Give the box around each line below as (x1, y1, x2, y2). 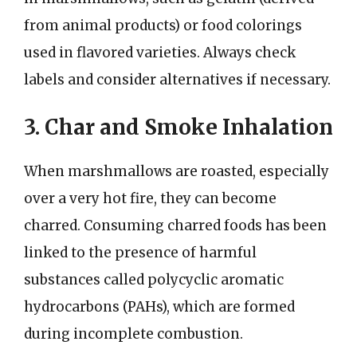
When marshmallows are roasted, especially (24, 163, 329, 180)
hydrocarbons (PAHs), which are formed (24, 298, 295, 316)
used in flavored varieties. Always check (24, 43, 296, 61)
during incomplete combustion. (24, 325, 243, 343)
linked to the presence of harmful (24, 244, 257, 261)
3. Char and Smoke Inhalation (24, 114, 333, 140)
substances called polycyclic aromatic (24, 271, 284, 288)
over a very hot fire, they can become (24, 190, 277, 207)
